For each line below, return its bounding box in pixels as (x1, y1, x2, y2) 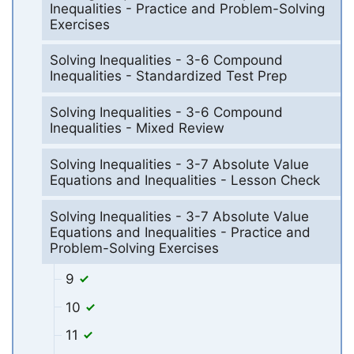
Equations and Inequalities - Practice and (49, 224, 311, 240)
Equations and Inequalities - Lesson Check (49, 171, 320, 188)
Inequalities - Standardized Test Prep (49, 68, 287, 85)
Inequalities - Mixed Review (49, 120, 224, 137)
